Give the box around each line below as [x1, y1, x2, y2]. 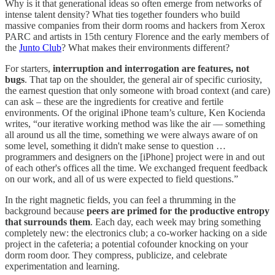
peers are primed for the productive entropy [87, 205, 269, 216]
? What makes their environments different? [61, 42, 230, 53]
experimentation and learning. [5, 260, 120, 271]
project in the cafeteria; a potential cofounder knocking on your [5, 238, 248, 249]
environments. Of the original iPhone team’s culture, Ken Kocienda [5, 107, 265, 118]
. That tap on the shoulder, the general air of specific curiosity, [25, 74, 262, 85]
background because [5, 205, 87, 216]
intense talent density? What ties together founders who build [5, 9, 240, 20]
